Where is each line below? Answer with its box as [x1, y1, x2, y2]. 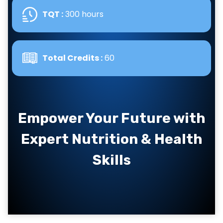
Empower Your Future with [17, 110, 206, 126]
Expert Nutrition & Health [20, 131, 203, 147]
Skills [92, 152, 131, 168]
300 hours [63, 8, 104, 20]
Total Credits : [42, 52, 103, 64]
